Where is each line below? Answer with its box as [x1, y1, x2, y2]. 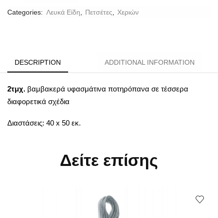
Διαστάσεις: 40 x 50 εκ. [7, 119, 81, 127]
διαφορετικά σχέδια [7, 97, 70, 106]
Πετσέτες [85, 8, 112, 16]
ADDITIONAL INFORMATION [105, 58, 195, 66]
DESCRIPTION [15, 58, 61, 66]
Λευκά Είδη [46, 8, 80, 16]
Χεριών [117, 8, 139, 16]
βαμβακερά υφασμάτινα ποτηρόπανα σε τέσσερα [27, 84, 188, 93]
